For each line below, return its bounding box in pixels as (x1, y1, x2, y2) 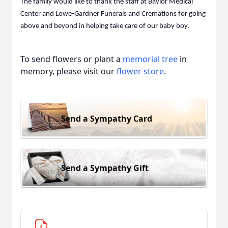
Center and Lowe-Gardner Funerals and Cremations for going (20, 10, 206, 18)
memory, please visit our (20, 66, 117, 77)
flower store (117, 66, 164, 77)
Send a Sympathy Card (61, 112, 152, 124)
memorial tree (123, 53, 178, 65)
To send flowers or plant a (20, 53, 123, 65)
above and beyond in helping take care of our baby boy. (20, 22, 191, 30)
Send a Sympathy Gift (61, 162, 149, 174)
